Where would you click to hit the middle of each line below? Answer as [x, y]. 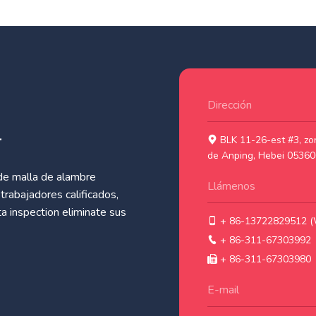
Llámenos [231, 187]
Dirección [230, 105]
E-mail [223, 290]
